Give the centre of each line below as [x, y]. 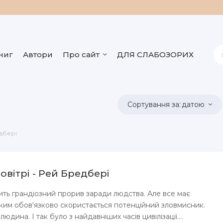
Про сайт [81, 55]
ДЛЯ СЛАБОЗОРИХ [155, 55]
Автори [38, 55]
